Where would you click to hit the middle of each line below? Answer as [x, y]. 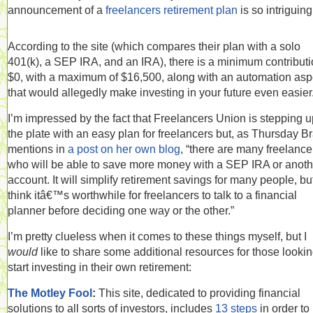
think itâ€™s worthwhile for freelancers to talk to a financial [152, 195]
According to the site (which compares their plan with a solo [154, 46]
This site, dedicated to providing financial [199, 293]
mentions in [38, 149]
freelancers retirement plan [172, 10]
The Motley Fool [50, 293]
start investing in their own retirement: [100, 267]
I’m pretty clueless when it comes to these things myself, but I [157, 236]
